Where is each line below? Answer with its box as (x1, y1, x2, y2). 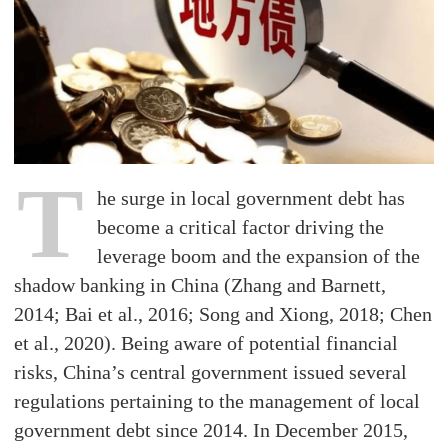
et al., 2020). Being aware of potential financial (14, 331, 399, 354)
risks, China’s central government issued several (14, 360, 408, 383)
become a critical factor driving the (97, 215, 385, 238)
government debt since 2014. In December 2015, (14, 418, 409, 441)
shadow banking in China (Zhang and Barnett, (14, 273, 387, 296)
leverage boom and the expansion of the (97, 244, 421, 267)
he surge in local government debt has (97, 186, 406, 209)
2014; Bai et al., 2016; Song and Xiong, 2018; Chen (14, 302, 433, 325)
